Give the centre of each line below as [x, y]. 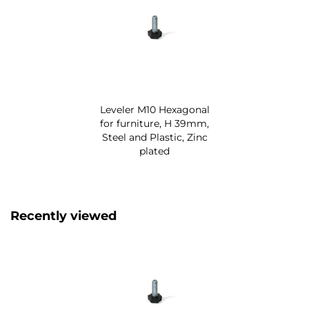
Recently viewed [63, 216]
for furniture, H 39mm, [154, 124]
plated [154, 151]
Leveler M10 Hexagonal [154, 110]
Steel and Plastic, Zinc [154, 138]
